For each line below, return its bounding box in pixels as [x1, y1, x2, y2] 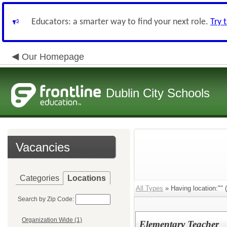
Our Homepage [22, 52, 84, 62]
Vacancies [16, 140, 70, 154]
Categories [20, 174, 59, 182]
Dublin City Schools [106, 86, 210, 100]
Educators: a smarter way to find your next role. [31, 17, 210, 27]
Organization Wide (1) [22, 216, 82, 224]
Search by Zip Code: [18, 196, 74, 203]
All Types [136, 184, 163, 192]
